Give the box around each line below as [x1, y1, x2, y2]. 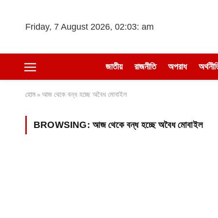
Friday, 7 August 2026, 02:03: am [25, 21, 154, 32]
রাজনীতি [134, 62, 156, 72]
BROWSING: [34, 120, 92, 130]
